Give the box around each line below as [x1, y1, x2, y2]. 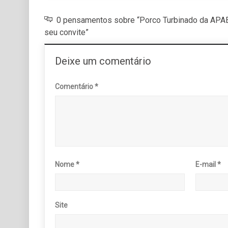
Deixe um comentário [55, 54, 151, 67]
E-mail [195, 160, 218, 168]
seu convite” [44, 27, 89, 37]
